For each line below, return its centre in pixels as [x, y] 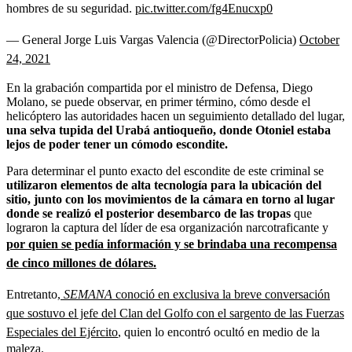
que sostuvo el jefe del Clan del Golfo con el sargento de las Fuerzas [175, 313]
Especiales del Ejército [62, 332]
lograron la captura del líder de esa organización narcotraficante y [167, 227]
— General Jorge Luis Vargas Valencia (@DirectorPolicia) [153, 39]
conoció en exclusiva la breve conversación [223, 294]
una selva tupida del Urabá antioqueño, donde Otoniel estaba [169, 130]
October [319, 39]
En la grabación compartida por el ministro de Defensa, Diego [159, 87]
